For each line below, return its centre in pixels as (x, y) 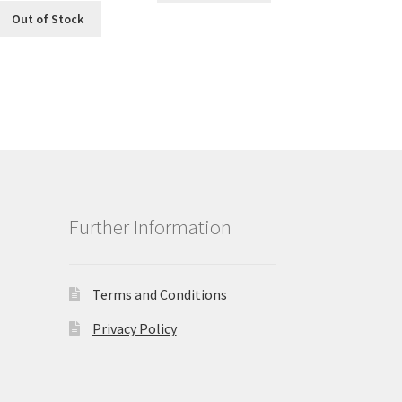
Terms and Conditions (159, 295)
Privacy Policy (134, 329)
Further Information (150, 227)
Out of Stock (48, 18)
